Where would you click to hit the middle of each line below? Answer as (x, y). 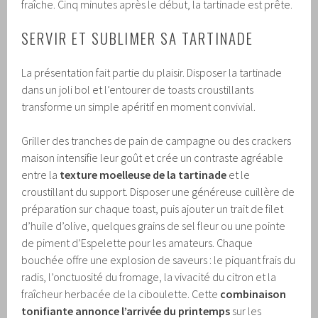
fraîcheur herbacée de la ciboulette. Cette (121, 294)
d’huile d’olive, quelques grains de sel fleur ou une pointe (154, 226)
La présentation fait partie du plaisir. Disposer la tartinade (152, 73)
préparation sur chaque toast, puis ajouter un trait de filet (153, 209)
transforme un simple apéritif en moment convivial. (139, 107)
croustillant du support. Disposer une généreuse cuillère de (158, 192)
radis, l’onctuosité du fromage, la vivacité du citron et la (149, 277)
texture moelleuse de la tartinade (143, 175)
